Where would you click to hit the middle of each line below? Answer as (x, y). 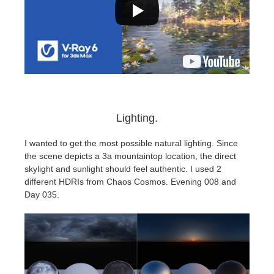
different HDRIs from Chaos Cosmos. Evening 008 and (130, 182)
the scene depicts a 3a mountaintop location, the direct (130, 156)
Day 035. (42, 195)
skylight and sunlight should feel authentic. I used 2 (123, 169)
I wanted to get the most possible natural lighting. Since (131, 143)
